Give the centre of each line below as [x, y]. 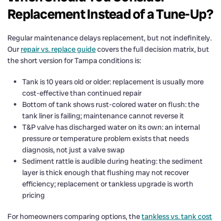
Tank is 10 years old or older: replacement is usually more [113, 82]
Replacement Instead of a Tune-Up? [110, 14]
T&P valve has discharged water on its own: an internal [111, 127]
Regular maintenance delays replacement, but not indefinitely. [110, 38]
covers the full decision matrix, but [152, 49]
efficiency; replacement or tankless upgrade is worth [108, 184]
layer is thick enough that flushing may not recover [106, 172]
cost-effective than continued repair [82, 93]
